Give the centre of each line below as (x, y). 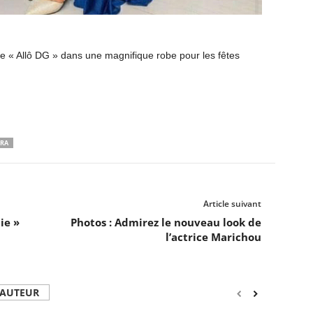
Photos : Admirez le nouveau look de (166, 222)
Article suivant (232, 203)
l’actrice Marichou (213, 236)
